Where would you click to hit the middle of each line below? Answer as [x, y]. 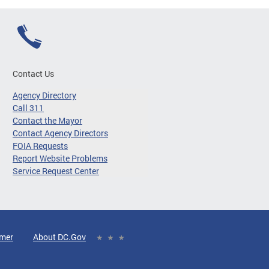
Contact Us [33, 73]
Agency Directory [44, 95]
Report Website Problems [60, 158]
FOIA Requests [40, 145]
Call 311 [28, 107]
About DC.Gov [59, 237]
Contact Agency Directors [60, 133]
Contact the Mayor [47, 120]
